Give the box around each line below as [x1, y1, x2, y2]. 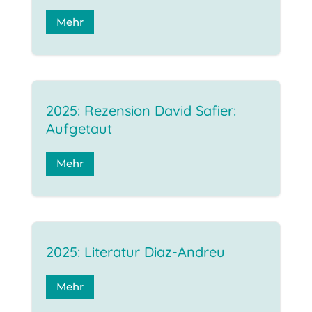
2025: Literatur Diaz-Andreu [45, 242, 225, 260]
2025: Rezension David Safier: [45, 101, 236, 119]
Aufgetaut [45, 119, 112, 137]
